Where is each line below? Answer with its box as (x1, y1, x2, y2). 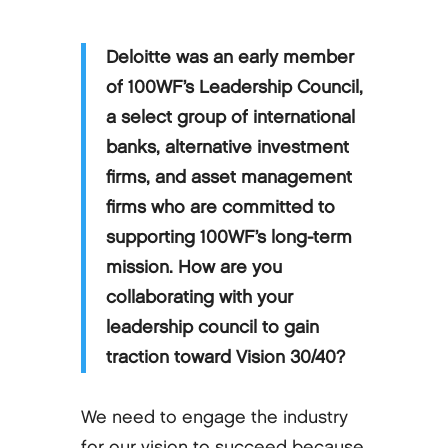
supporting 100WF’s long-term (105, 228, 352, 246)
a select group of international (105, 108, 355, 126)
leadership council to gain (105, 318, 319, 336)
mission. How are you (105, 258, 282, 276)
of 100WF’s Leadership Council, (105, 78, 363, 96)
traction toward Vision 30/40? (105, 348, 345, 366)
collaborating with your (105, 288, 293, 306)
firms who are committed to (105, 198, 335, 216)
